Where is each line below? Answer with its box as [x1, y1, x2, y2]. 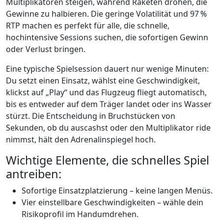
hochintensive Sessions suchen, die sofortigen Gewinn [6, 32, 208, 43]
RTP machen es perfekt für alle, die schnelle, [6, 20, 169, 31]
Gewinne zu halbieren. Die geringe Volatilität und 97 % [6, 8, 207, 20]
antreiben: [6, 166, 61, 182]
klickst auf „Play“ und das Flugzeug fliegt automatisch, [6, 87, 207, 98]
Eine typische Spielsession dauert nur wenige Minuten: [6, 63, 209, 75]
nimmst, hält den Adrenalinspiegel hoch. [6, 134, 156, 145]
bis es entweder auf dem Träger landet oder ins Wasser [6, 99, 212, 110]
